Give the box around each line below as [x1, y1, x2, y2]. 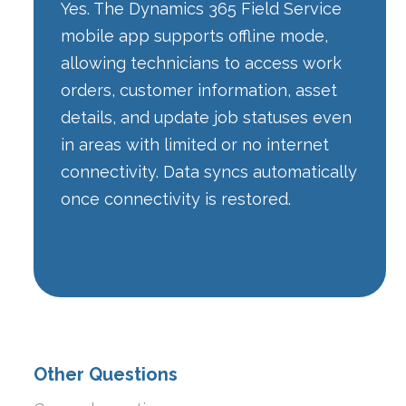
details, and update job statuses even [61, 108, 353, 128]
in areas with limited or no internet [61, 135, 330, 155]
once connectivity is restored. [61, 189, 292, 209]
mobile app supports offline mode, [61, 26, 329, 46]
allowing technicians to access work [61, 53, 343, 73]
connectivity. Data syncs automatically [61, 162, 358, 182]
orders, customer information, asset [61, 81, 338, 101]
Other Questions [34, 363, 179, 386]
